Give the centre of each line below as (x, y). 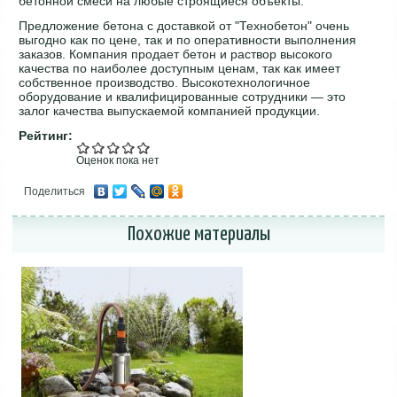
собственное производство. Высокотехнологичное (165, 82)
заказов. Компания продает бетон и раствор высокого (176, 54)
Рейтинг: (48, 135)
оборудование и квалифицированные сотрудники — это (183, 96)
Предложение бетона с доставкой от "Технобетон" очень (184, 25)
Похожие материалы (198, 234)
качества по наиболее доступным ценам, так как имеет (180, 68)
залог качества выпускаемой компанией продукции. (170, 110)
